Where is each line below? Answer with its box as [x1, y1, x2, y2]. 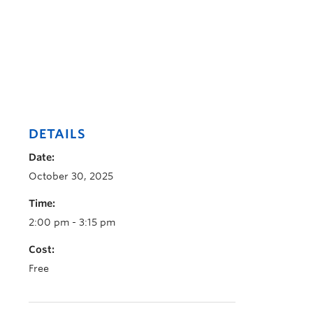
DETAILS [29, 126, 86, 141]
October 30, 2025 [29, 170, 113, 182]
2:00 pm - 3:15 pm [29, 217, 115, 228]
